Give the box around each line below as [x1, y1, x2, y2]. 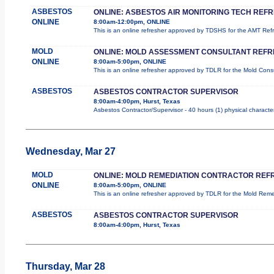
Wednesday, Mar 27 [25, 146, 116, 157]
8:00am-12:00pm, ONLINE [93, 18, 170, 25]
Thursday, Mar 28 [25, 261, 105, 272]
